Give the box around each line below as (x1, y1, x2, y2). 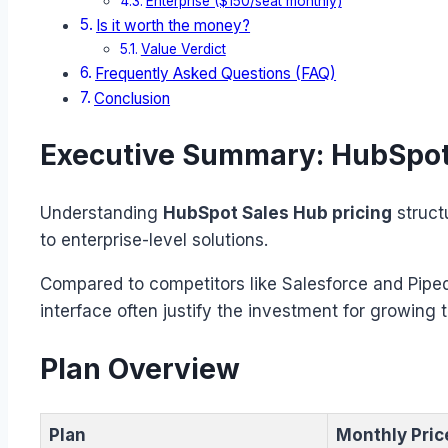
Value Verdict (140, 41, 226, 58)
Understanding (40, 202, 163, 223)
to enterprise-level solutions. (40, 229, 268, 250)
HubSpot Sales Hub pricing (163, 202, 392, 223)
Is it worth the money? (96, 16, 251, 36)
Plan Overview (40, 351, 240, 386)
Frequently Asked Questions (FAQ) (95, 64, 337, 84)
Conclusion (94, 89, 171, 109)
